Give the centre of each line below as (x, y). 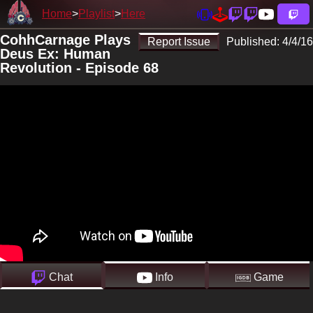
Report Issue (179, 42)
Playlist (96, 14)
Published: (254, 42)
